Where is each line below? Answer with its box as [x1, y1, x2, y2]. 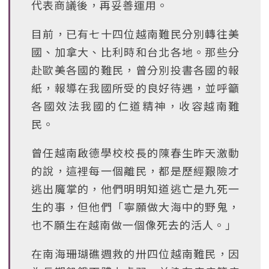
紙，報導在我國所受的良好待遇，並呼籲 [31, 80, 240, 95]
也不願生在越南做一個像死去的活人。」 [31, 217, 237, 232]
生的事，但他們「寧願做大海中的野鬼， [31, 199, 240, 214]
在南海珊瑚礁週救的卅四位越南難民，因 [31, 246, 240, 261]
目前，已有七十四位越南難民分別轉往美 [31, 26, 240, 41]
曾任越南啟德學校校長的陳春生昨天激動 [31, 145, 240, 160]
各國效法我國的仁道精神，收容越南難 [31, 98, 240, 113]
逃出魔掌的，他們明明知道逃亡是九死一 [31, 181, 240, 196]
